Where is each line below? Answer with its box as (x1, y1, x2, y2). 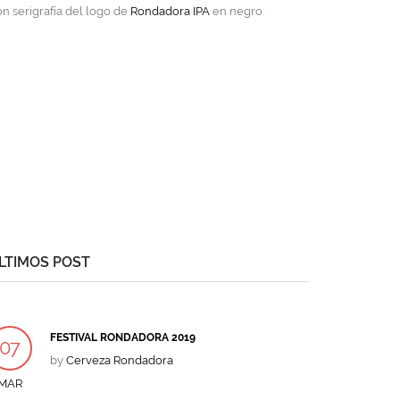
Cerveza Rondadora (65, 353, 173, 367)
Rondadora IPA (130, 4, 211, 18)
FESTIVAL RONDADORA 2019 (49, 330, 196, 344)
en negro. (210, 4, 265, 18)
